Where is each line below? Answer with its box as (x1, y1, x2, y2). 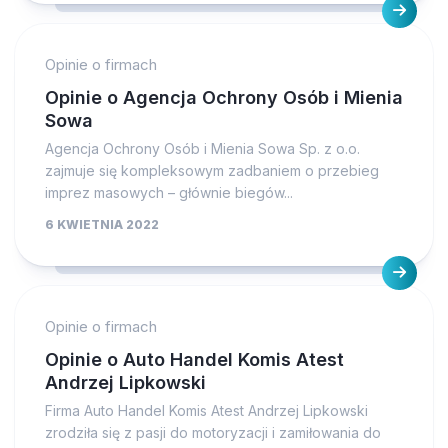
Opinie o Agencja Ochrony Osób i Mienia (45, 86, 403, 108)
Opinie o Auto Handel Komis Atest (45, 348, 344, 370)
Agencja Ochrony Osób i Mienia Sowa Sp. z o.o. (45, 139, 360, 157)
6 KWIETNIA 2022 (45, 216, 159, 232)
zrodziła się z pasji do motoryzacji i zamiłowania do (45, 423, 381, 441)
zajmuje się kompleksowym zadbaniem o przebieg (45, 161, 379, 179)
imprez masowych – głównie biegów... (45, 183, 293, 201)
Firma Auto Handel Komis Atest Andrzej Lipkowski (45, 401, 368, 419)
